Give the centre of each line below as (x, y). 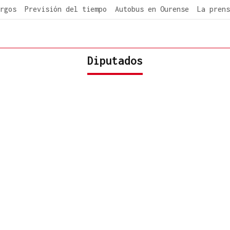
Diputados (115, 60)
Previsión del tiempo (66, 9)
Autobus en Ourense (152, 9)
